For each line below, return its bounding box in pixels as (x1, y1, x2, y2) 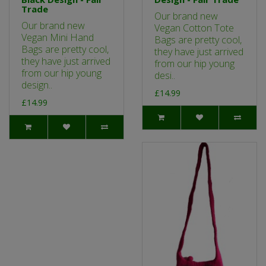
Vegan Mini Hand (21, 31, 94, 45)
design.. (21, 78, 52, 92)
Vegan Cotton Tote (154, 21, 234, 35)
